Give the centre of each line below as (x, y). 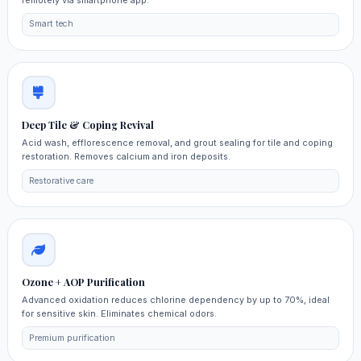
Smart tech (52, 24)
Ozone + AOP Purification (83, 282)
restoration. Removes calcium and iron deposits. (126, 157)
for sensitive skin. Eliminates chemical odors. (119, 314)
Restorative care (62, 180)
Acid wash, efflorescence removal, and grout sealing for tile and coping (177, 143)
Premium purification (73, 338)
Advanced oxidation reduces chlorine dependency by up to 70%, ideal (175, 300)
